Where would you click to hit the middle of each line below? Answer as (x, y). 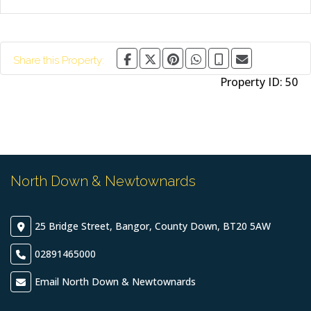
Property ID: (253, 82)
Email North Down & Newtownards (115, 281)
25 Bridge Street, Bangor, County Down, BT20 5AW (153, 226)
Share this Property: (59, 60)
